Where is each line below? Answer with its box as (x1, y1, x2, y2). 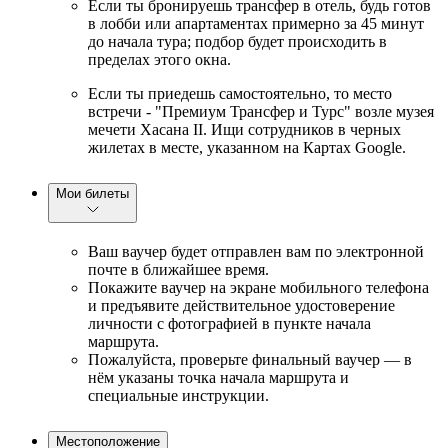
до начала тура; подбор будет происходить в (88, 33, 387, 51)
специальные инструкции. (88, 387, 269, 405)
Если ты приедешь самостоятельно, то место (88, 85, 392, 103)
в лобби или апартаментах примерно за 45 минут (88, 15, 424, 33)
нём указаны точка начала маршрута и (88, 369, 349, 387)
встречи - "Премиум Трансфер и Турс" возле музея (88, 103, 434, 121)
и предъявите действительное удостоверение (88, 297, 395, 315)
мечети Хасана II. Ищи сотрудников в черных (88, 121, 401, 139)
